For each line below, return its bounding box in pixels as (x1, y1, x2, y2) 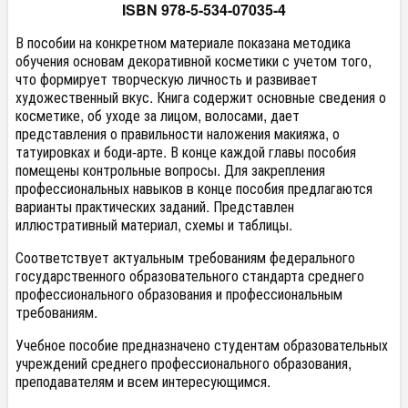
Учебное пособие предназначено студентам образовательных (15, 334, 388, 355)
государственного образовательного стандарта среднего (15, 265, 364, 286)
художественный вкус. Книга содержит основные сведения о (15, 87, 386, 107)
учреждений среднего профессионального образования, (15, 352, 352, 373)
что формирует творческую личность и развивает (15, 68, 318, 89)
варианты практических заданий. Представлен (15, 196, 294, 217)
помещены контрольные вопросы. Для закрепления (15, 159, 325, 180)
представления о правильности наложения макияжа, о (15, 123, 340, 144)
